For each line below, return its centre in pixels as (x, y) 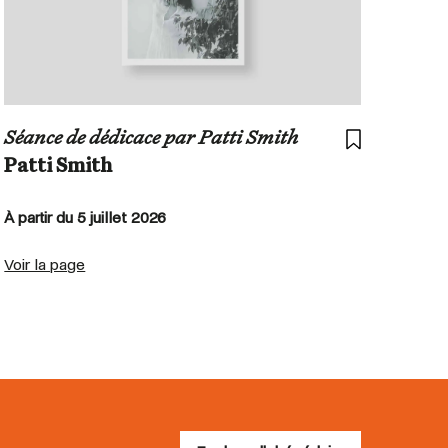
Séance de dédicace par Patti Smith (151, 138)
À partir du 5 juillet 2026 (85, 217)
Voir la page (45, 264)
